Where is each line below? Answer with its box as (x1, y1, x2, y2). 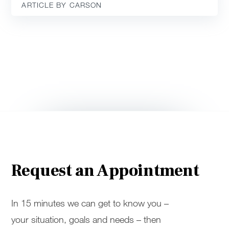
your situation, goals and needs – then (11, 213, 162, 225)
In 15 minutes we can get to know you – (11, 197, 169, 209)
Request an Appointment (11, 159, 199, 181)
